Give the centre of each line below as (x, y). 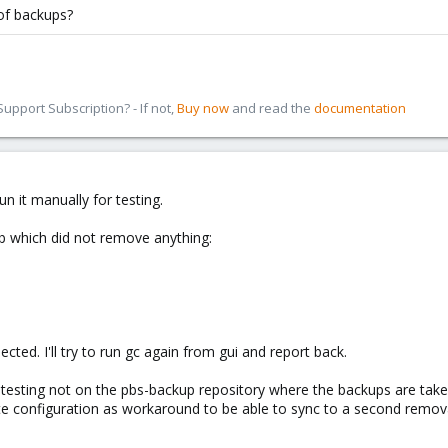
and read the (271, 108)
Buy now (203, 108)
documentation (360, 108)
